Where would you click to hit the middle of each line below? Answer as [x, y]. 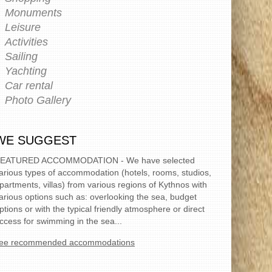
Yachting [26, 71]
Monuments [33, 13]
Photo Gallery [38, 100]
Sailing [21, 57]
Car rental [29, 86]
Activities [26, 42]
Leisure [23, 28]
